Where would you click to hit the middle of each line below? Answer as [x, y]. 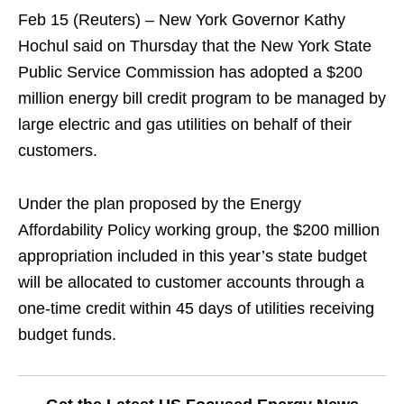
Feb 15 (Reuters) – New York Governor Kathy [182, 20]
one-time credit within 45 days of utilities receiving [196, 308]
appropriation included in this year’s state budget [193, 256]
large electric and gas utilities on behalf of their [185, 124]
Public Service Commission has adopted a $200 [190, 72]
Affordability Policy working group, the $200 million [199, 230]
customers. [58, 151]
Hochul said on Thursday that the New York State [195, 46]
